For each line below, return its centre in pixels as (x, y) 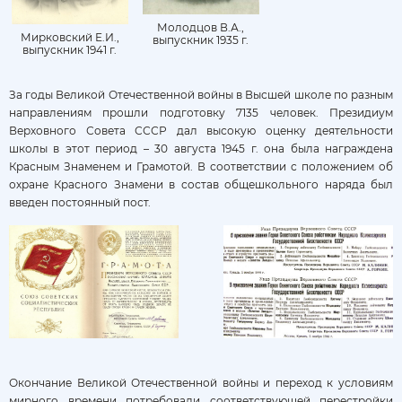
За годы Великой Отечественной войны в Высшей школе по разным (201, 94)
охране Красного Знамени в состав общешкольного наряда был (201, 184)
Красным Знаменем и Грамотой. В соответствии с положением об (201, 166)
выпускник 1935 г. (201, 40)
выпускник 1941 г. (70, 49)
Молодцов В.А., (201, 28)
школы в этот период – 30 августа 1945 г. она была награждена (201, 148)
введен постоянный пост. (80, 202)
